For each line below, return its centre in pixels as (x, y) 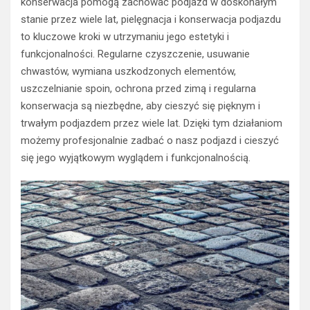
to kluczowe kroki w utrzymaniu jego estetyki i (125, 36)
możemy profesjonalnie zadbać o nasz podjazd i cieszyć (150, 140)
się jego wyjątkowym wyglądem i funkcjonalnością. (136, 157)
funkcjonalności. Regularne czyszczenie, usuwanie (135, 54)
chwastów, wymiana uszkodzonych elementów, (128, 71)
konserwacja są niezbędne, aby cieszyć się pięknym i (140, 106)
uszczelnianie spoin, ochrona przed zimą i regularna (138, 88)
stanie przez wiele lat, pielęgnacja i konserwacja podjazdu (151, 19)
